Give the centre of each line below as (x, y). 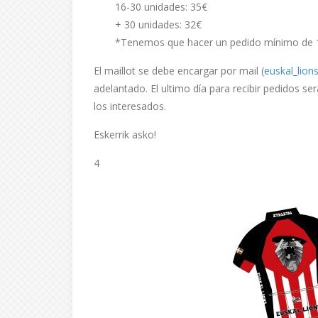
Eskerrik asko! (125, 135)
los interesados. (130, 106)
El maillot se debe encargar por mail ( (179, 71)
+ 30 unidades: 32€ (158, 24)
